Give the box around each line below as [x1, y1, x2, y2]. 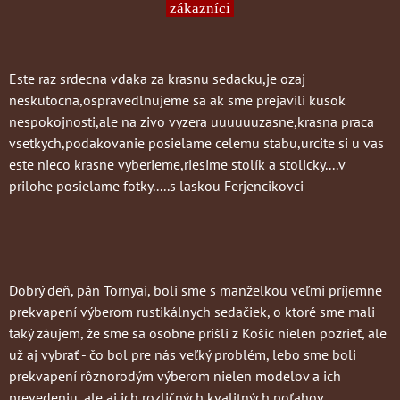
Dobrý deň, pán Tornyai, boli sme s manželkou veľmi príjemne [9, 281, 382, 300]
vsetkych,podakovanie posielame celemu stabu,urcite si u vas [9, 134, 384, 153]
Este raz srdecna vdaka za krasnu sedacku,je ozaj [9, 70, 305, 88]
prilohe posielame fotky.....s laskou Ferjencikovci [9, 177, 304, 196]
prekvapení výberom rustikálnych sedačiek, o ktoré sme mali [9, 303, 375, 321]
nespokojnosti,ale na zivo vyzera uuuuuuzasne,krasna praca [9, 112, 374, 131]
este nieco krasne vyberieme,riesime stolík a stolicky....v [9, 155, 345, 174]
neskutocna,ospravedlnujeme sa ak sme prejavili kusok [9, 91, 346, 110]
